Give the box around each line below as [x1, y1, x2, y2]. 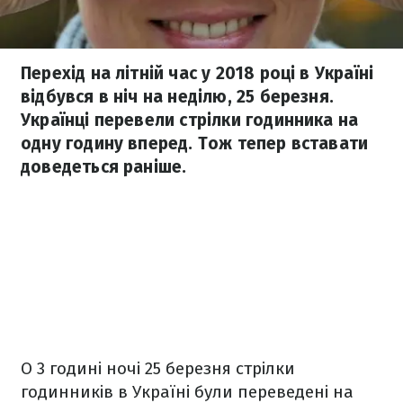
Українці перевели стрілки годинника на [21, 110, 359, 130]
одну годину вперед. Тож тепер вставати [21, 133, 369, 154]
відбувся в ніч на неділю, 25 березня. [21, 86, 335, 107]
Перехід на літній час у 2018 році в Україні [21, 63, 374, 84]
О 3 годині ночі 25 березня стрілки [21, 358, 295, 379]
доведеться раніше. [21, 157, 187, 177]
